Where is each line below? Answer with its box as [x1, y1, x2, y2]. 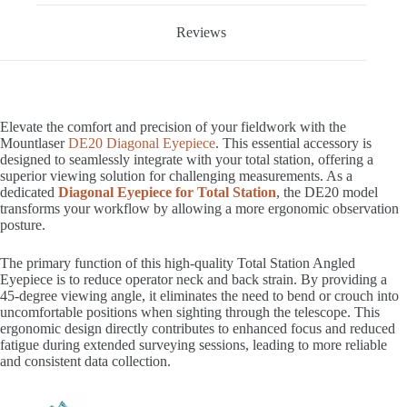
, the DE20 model [276, 184, 378, 200]
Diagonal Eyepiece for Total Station [58, 184, 276, 200]
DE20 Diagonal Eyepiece [68, 135, 215, 151]
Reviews [176, 25, 227, 41]
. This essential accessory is [215, 135, 372, 151]
